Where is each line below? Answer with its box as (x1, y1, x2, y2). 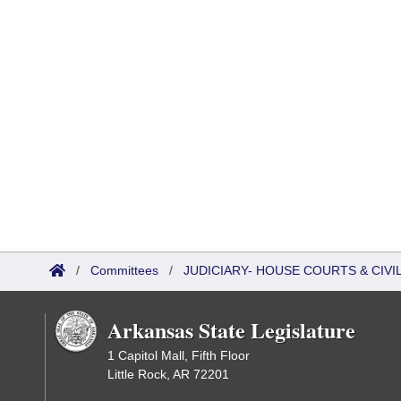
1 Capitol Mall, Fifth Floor (107, 348, 250, 363)
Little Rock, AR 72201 (107, 367, 229, 381)
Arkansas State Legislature (107, 314, 355, 346)
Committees (90, 263, 158, 277)
